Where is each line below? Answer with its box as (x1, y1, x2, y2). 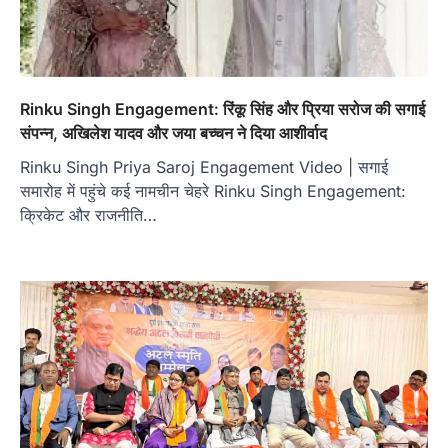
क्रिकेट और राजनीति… (20, 204, 157, 225)
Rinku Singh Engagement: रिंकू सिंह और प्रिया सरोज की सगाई (20, 98, 425, 119)
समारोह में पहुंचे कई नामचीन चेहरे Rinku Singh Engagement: (20, 180, 406, 201)
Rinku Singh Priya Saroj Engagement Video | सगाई (20, 156, 388, 177)
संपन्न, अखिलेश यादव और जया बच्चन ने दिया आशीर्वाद (20, 122, 327, 143)
